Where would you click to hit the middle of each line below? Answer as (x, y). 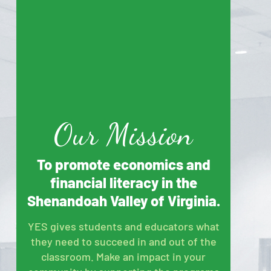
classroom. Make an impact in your (123, 256)
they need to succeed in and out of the (123, 241)
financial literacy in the (123, 182)
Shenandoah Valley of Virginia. (123, 200)
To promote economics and (123, 164)
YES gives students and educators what (123, 226)
